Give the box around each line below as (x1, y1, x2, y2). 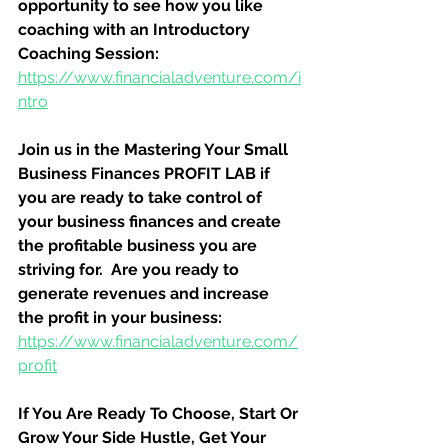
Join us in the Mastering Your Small (18, 140, 292, 159)
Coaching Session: (18, 44, 159, 63)
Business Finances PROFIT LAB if (18, 164, 274, 183)
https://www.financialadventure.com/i (18, 68, 301, 87)
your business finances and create (18, 212, 285, 231)
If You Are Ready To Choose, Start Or (18, 404, 302, 423)
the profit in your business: (18, 308, 222, 327)
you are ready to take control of (18, 188, 266, 207)
